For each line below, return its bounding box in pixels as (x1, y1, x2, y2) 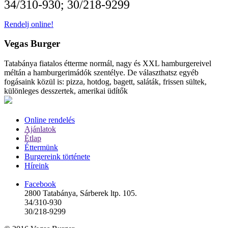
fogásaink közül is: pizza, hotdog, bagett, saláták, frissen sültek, (4, 77, 207, 87)
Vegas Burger (4, 38, 60, 49)
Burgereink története (24, 152, 90, 161)
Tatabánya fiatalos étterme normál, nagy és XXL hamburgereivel (4, 59, 211, 68)
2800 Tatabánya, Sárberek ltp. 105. (24, 189, 137, 198)
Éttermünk (24, 142, 58, 152)
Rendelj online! (4, 19, 53, 28)
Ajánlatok (24, 124, 56, 133)
